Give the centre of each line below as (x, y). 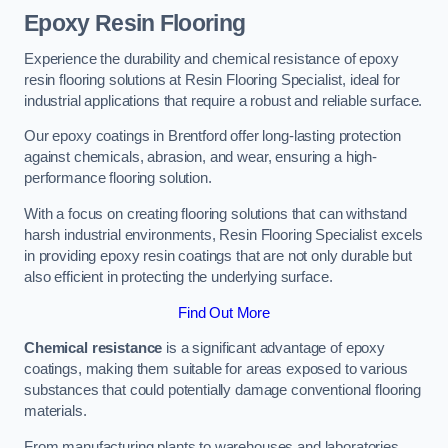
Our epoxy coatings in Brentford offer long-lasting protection (213, 136)
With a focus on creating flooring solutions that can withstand (215, 214)
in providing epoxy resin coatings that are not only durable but (218, 256)
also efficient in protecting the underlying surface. (178, 277)
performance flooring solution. (118, 178)
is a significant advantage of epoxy (274, 348)
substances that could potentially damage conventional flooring (222, 390)
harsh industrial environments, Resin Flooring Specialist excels (223, 235)
